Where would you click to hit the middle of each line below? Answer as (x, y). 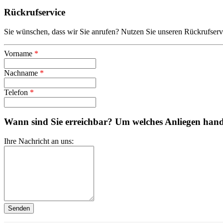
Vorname (19, 53)
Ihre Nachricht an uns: (39, 141)
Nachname (22, 73)
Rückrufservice (35, 12)
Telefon (17, 92)
